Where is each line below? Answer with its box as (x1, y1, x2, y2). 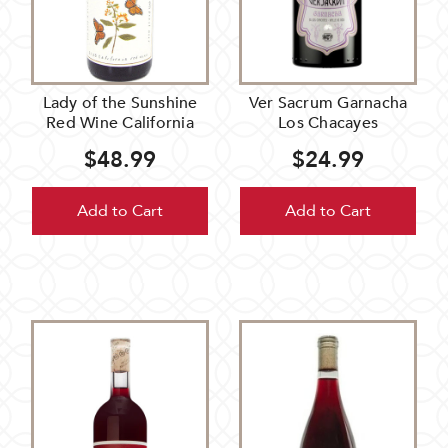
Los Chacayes (278, 112, 378, 135)
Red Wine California (46, 112, 194, 135)
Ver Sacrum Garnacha (248, 92, 408, 115)
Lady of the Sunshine (42, 92, 198, 115)
